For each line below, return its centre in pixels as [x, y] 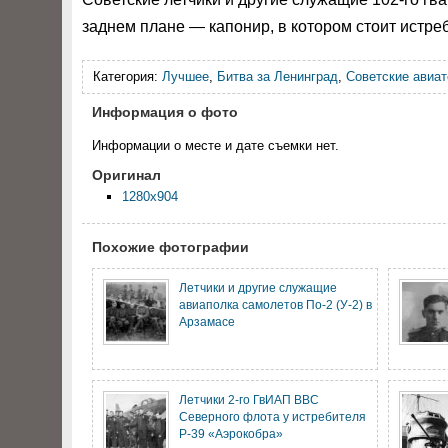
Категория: [127, 76]
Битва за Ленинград [277, 76]
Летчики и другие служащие [258, 287]
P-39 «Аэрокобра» [231, 433]
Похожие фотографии [170, 247]
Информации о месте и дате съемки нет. [215, 145]
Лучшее [185, 76]
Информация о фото [165, 112]
